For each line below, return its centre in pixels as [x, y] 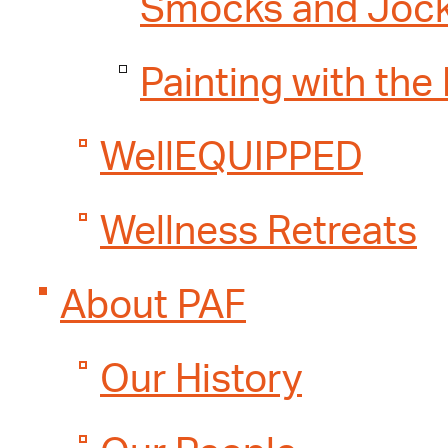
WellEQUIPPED [231, 158]
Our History [201, 380]
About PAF [153, 306]
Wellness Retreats [258, 232]
